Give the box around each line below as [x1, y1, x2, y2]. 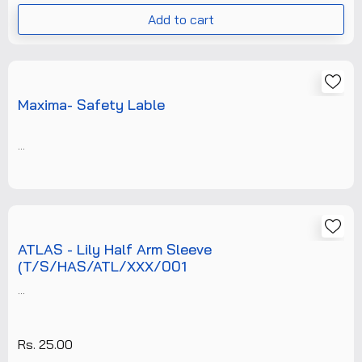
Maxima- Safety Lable [18, 95, 165, 114]
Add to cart [148, 11, 214, 27]
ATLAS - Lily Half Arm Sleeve [18, 240, 212, 259]
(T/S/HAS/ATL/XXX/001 [18, 257, 187, 276]
